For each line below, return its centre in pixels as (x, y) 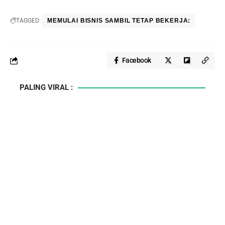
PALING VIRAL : (46, 87)
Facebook (136, 60)
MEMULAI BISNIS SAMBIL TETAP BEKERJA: (119, 21)
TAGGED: (28, 21)
